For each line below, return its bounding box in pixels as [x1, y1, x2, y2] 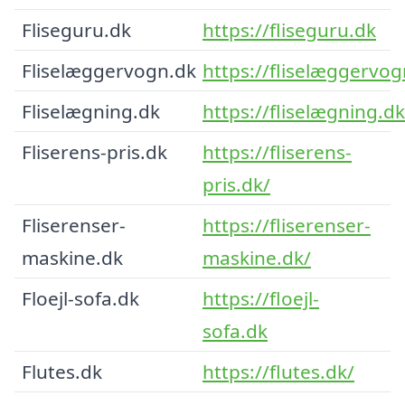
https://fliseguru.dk [202, 16, 376, 42]
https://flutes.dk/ [202, 358, 354, 384]
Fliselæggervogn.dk [22, 57, 196, 83]
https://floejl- [202, 285, 319, 311]
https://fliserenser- [202, 212, 371, 238]
